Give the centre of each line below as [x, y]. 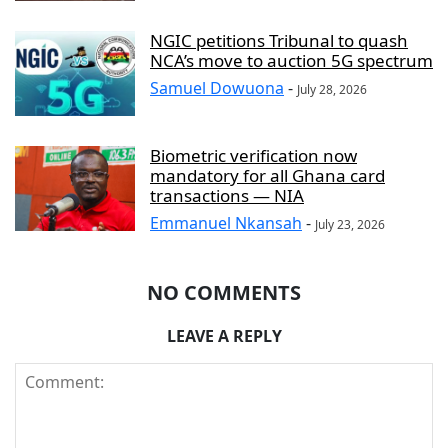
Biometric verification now [253, 155]
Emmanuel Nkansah [226, 222]
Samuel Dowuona [217, 87]
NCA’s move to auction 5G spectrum [291, 60]
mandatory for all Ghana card [267, 175]
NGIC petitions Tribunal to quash [279, 40]
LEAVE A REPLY [224, 335]
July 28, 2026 [332, 89]
